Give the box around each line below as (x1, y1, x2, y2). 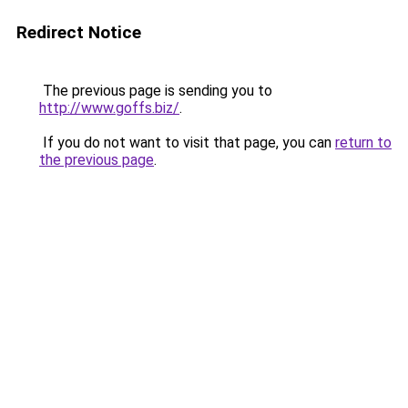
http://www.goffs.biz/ (39, 99, 179, 117)
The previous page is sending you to (39, 82, 272, 99)
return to (335, 134, 392, 151)
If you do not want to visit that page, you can (39, 134, 335, 151)
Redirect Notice (16, 22, 141, 43)
